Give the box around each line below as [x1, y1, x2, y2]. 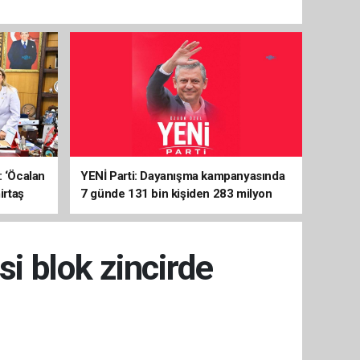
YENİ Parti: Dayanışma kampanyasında [80, 169, 285, 183]
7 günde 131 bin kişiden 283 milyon [80, 186, 272, 201]
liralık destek [80, 204, 149, 219]
